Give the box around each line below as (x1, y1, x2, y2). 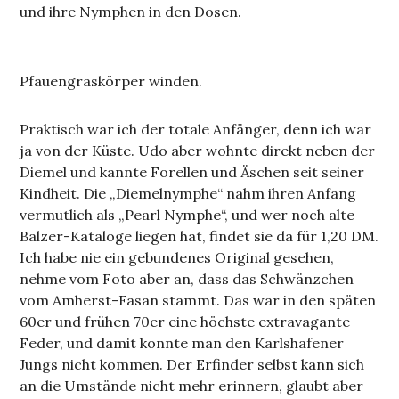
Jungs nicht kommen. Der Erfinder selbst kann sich (20, 354, 365, 373)
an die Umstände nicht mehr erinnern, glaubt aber (20, 376, 364, 395)
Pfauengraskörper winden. (20, 71, 203, 90)
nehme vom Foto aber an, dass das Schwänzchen (20, 269, 354, 288)
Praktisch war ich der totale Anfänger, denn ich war (20, 119, 372, 138)
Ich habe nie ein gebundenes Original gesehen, (20, 248, 335, 266)
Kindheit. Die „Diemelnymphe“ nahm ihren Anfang (20, 183, 357, 202)
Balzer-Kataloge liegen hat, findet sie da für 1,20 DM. (20, 226, 379, 245)
